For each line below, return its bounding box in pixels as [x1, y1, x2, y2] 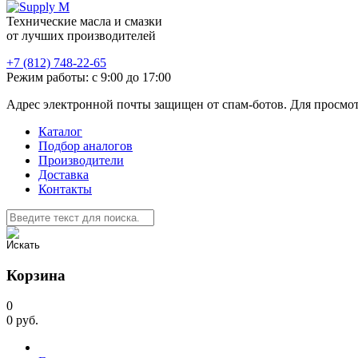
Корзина [6, 266, 66, 284]
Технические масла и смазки [6, 14, 162, 28]
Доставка [38, 168, 89, 181]
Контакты [38, 182, 92, 196]
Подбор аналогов [38, 139, 133, 153]
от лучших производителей [6, 29, 156, 42]
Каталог [38, 125, 82, 138]
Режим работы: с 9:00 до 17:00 [6, 70, 171, 84]
